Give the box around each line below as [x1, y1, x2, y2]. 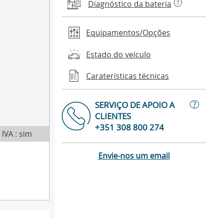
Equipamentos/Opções [86, 27, 170, 38]
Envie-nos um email [98, 150, 170, 162]
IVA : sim [1, 128, 32, 139]
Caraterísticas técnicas [86, 70, 169, 81]
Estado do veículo [86, 49, 151, 60]
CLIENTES [95, 110, 131, 122]
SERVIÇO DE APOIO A [95, 99, 175, 111]
